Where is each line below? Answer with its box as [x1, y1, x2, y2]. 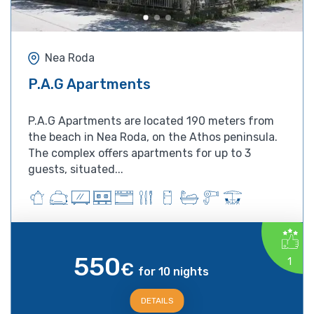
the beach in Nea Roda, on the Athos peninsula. [28, 130, 278, 144]
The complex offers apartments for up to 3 [28, 146, 251, 160]
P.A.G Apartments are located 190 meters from [28, 114, 274, 128]
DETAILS [140, 295, 174, 306]
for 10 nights [138, 264, 210, 278]
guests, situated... [28, 162, 123, 176]
